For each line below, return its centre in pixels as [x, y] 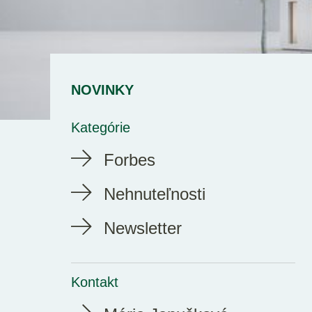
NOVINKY [102, 90]
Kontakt [95, 282]
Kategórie [101, 127]
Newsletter [143, 228]
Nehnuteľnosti [155, 194]
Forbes [130, 160]
